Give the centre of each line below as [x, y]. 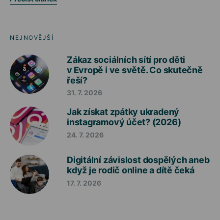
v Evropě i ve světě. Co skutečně [135, 70]
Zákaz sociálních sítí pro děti [126, 59]
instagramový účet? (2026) [124, 122]
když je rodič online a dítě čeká [131, 170]
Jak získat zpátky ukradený [123, 112]
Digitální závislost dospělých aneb [138, 160]
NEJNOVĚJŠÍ [32, 37]
